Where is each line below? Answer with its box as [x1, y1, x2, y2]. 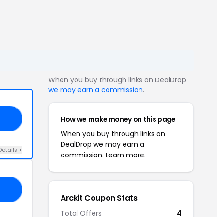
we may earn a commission [48, 85, 143, 94]
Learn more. [106, 150, 146, 160]
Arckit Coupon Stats [61, 192, 138, 203]
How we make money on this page [61, 114, 176, 124]
